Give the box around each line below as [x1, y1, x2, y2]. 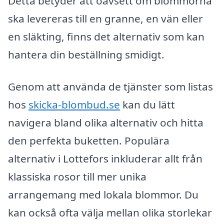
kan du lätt [120, 97, 175, 112]
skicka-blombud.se [28, 97, 120, 112]
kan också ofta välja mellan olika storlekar [8, 205, 212, 220]
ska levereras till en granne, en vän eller [8, 11, 203, 26]
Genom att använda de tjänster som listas [8, 79, 213, 94]
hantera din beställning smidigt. [8, 47, 164, 62]
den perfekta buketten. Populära [8, 133, 169, 148]
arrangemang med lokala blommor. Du [8, 187, 198, 202]
